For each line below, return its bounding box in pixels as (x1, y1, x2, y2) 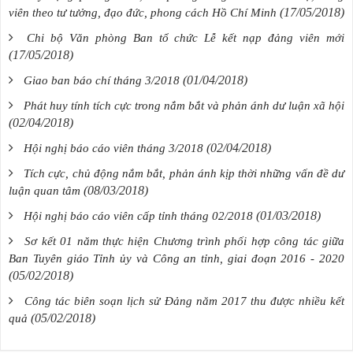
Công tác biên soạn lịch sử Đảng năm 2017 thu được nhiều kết (24, 295, 345, 308)
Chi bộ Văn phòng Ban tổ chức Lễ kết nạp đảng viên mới (26, 32, 345, 45)
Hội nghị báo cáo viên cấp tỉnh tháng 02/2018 (24, 210, 253, 223)
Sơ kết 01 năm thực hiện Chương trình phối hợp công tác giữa (24, 235, 345, 248)
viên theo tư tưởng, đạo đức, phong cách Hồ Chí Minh (9, 6, 277, 20)
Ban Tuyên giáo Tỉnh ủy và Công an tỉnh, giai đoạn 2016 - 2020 (9, 252, 344, 266)
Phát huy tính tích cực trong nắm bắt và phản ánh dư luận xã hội (24, 99, 344, 113)
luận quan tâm (9, 184, 80, 198)
